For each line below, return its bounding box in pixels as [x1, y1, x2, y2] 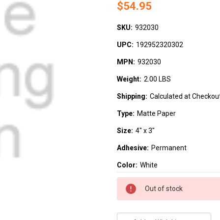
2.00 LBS [143, 75, 171, 83]
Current [117, 178, 140, 186]
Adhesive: [117, 143, 149, 152]
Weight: [117, 75, 141, 83]
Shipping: [117, 92, 147, 100]
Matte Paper [137, 109, 176, 117]
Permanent [151, 143, 187, 152]
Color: [117, 161, 137, 169]
